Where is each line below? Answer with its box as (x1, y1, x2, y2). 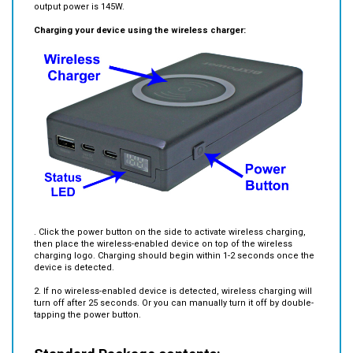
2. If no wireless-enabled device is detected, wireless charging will (34, 262, 312, 273)
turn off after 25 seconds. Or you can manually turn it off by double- (34, 274, 314, 285)
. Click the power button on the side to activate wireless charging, (34, 203, 306, 214)
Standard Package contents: (34, 322, 221, 340)
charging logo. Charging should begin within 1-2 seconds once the (34, 227, 314, 238)
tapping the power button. (34, 286, 141, 297)
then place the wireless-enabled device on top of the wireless (34, 215, 292, 226)
